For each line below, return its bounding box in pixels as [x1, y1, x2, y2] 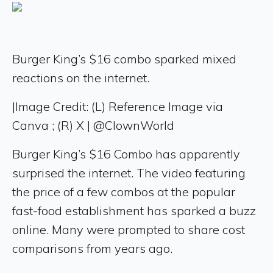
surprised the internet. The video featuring [12, 165, 246, 180]
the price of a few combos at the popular [12, 183, 235, 199]
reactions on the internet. [12, 69, 149, 85]
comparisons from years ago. [12, 240, 175, 256]
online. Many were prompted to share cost [12, 221, 245, 237]
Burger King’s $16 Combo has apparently [12, 146, 240, 161]
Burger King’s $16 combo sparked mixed [12, 51, 236, 66]
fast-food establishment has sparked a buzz [12, 202, 256, 218]
